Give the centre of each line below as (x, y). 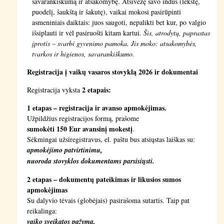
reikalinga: (42, 210)
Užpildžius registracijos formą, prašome (83, 118)
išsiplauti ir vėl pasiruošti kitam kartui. (87, 32)
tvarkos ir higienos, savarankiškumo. (83, 53)
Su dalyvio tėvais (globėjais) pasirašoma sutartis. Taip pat (108, 200)
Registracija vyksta (54, 89)
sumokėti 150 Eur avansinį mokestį (79, 128)
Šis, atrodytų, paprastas (176, 32)
